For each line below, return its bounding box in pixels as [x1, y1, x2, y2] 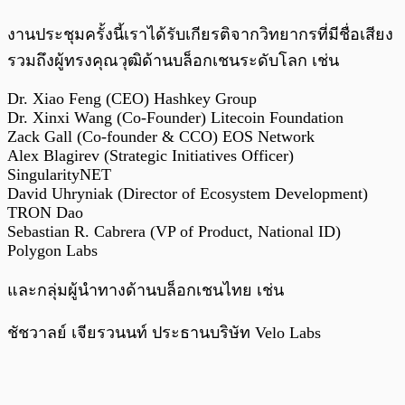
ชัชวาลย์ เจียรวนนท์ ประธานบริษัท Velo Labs [7, 323, 321, 342]
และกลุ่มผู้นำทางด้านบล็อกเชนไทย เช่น [7, 280, 284, 299]
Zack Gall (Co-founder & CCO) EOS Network [7, 127, 315, 146]
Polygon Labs [7, 240, 102, 259]
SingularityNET [7, 165, 116, 184]
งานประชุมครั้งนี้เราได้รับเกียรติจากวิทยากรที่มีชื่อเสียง [7, 24, 393, 43]
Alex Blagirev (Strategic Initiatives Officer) [7, 146, 294, 165]
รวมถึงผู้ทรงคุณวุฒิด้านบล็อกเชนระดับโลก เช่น [7, 51, 339, 70]
